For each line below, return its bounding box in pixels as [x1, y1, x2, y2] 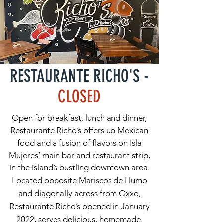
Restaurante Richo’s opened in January [9, 201, 150, 211]
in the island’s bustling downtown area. [9, 163, 150, 172]
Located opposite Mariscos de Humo [11, 175, 147, 185]
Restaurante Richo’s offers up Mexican [10, 125, 148, 135]
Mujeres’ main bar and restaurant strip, [8, 150, 150, 160]
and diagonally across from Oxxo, [18, 188, 141, 198]
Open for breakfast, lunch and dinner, [12, 113, 147, 123]
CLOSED [58, 86, 101, 107]
